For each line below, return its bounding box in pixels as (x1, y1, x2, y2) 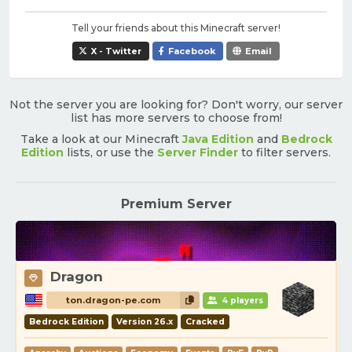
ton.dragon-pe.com (66, 295, 160, 306)
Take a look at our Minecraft (20, 132, 182, 146)
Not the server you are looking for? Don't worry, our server (9, 97, 343, 112)
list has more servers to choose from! (70, 111, 282, 125)
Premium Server (120, 196, 232, 211)
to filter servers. (238, 145, 331, 159)
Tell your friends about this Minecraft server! (71, 22, 280, 34)
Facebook (168, 46, 215, 57)
